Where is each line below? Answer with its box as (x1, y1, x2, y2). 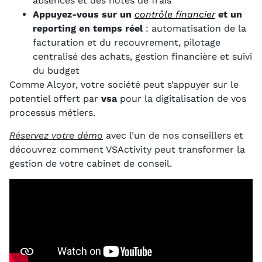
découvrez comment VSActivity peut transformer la (9, 143, 245, 155)
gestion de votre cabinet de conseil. (9, 157, 172, 169)
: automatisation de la (143, 23, 246, 35)
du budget (33, 65, 80, 77)
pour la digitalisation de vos (120, 93, 246, 105)
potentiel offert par (9, 93, 101, 105)
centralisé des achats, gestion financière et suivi (33, 51, 252, 63)
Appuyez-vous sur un (33, 9, 135, 20)
